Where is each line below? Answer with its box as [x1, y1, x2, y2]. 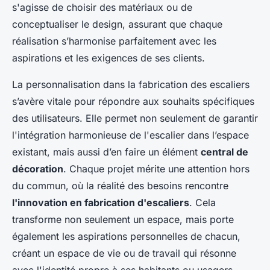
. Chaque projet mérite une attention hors [63, 163, 250, 175]
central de [201, 146, 248, 159]
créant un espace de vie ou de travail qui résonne [12, 247, 236, 260]
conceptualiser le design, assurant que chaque [12, 18, 222, 31]
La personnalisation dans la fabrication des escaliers [12, 78, 250, 91]
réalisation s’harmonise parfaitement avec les [12, 35, 216, 48]
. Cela [189, 196, 216, 209]
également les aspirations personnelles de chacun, [12, 230, 240, 243]
